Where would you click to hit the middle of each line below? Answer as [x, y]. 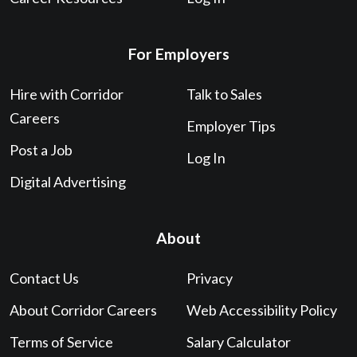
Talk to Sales [224, 94]
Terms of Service [61, 342]
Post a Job [41, 150]
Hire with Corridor [67, 94]
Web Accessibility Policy [261, 310]
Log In [206, 158]
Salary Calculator [238, 342]
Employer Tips [231, 126]
